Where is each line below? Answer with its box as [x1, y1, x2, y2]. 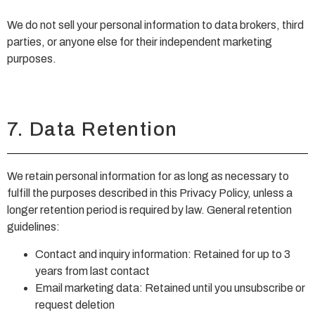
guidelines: [7, 221, 60, 233]
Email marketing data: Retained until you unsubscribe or [35, 281, 305, 294]
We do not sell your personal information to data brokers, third [7, 19, 304, 32]
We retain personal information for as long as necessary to [7, 170, 289, 183]
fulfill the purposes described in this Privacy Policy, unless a [7, 187, 292, 200]
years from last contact [35, 264, 150, 277]
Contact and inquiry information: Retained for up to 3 [35, 247, 290, 260]
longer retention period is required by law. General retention [7, 204, 292, 217]
